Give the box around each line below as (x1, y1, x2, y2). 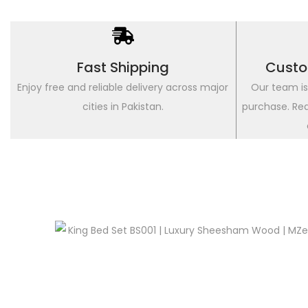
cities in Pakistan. (82, 100, 164, 113)
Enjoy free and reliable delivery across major (17, 80, 229, 94)
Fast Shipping (76, 58, 169, 77)
